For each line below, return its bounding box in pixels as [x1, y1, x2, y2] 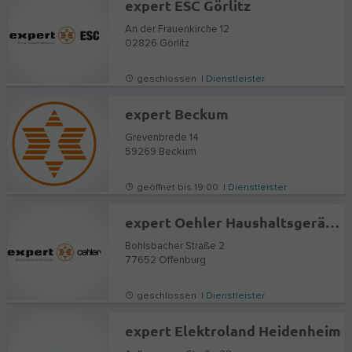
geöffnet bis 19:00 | [134, 182, 229, 192]
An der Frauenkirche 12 [125, 24, 230, 35]
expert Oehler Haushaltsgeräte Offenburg [325, 212, 340, 231]
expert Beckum [125, 104, 229, 123]
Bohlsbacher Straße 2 [125, 240, 225, 251]
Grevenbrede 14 [125, 132, 200, 143]
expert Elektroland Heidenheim [125, 321, 342, 339]
